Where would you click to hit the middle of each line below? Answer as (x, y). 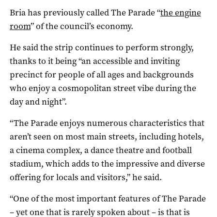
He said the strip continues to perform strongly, (102, 48)
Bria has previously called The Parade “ (85, 13)
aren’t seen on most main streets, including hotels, (107, 137)
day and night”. (38, 102)
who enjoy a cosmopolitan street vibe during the (103, 88)
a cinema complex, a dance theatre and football (101, 150)
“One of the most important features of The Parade (108, 199)
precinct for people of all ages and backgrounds (102, 75)
